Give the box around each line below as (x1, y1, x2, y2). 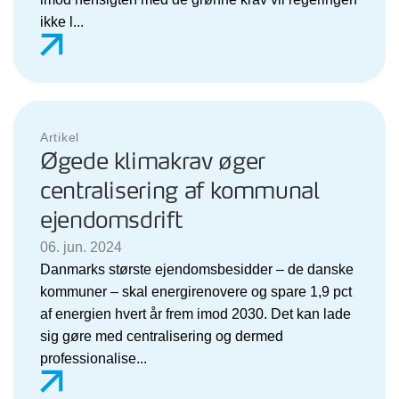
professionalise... (40, 350, 147, 366)
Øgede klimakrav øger (40, 145, 265, 179)
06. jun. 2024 (40, 239, 122, 255)
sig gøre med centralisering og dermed (40, 328, 283, 344)
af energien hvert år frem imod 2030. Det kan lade (40, 305, 351, 322)
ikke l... (40, 13, 84, 29)
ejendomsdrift (40, 204, 183, 238)
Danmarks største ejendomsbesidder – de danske (40, 261, 354, 277)
